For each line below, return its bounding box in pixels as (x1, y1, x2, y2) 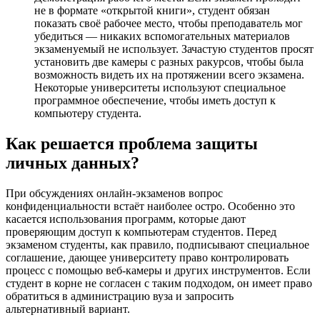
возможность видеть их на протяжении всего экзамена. (34, 69, 304, 81)
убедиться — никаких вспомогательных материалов (34, 30, 290, 43)
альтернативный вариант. (6, 303, 130, 316)
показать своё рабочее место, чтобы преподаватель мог (34, 17, 303, 30)
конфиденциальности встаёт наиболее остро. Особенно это (6, 200, 295, 213)
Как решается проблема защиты (6, 134, 258, 154)
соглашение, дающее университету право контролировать (6, 251, 289, 264)
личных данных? (6, 154, 139, 173)
